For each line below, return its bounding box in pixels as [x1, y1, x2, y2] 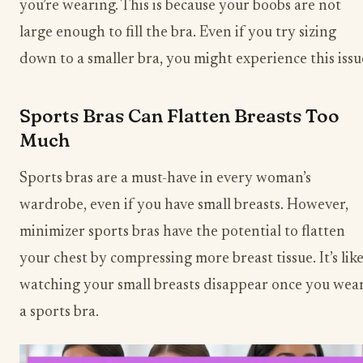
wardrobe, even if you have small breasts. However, [19, 198, 348, 214]
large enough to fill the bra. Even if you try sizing [19, 24, 336, 41]
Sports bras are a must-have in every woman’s [19, 171, 311, 187]
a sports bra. [19, 305, 99, 321]
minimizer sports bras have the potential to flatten [19, 224, 345, 241]
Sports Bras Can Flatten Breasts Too [19, 104, 340, 128]
